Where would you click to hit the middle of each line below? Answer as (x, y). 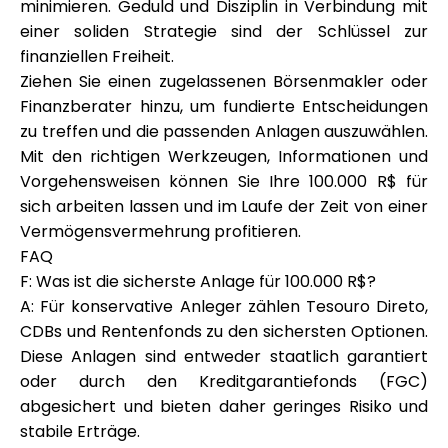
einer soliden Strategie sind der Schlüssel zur (224, 31)
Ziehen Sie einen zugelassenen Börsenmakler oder (224, 81)
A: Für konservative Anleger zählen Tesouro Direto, (224, 306)
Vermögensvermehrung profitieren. (160, 231)
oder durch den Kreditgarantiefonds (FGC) (224, 381)
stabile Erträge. (80, 431)
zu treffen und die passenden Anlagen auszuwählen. (224, 131)
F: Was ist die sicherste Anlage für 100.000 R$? (198, 281)
